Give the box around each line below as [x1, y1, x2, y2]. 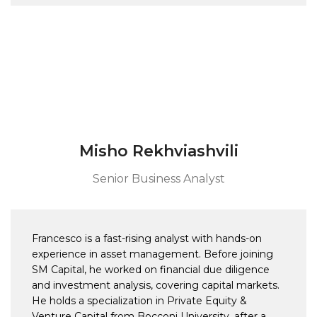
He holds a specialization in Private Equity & [32, 294, 247, 308]
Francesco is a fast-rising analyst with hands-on [32, 232, 262, 246]
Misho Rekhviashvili [79, 142, 238, 161]
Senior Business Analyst [92, 172, 225, 186]
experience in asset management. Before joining [32, 248, 273, 261]
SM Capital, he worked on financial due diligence [32, 263, 270, 277]
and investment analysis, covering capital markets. [32, 279, 279, 292]
